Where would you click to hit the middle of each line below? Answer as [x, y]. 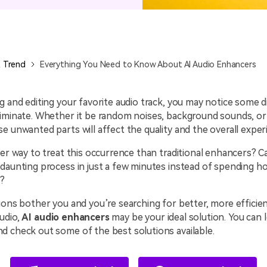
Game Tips [156, 22]
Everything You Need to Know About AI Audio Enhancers [148, 64]
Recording [30, 35]
